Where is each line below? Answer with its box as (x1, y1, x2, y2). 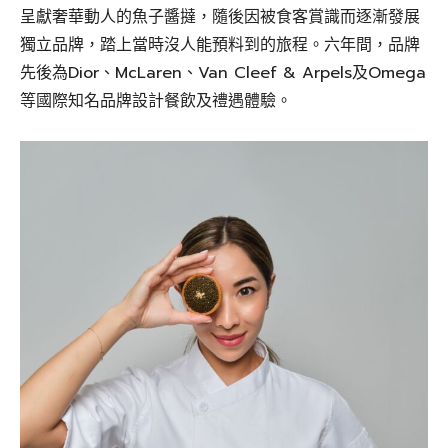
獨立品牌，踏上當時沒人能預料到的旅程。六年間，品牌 (20, 32, 420, 57)
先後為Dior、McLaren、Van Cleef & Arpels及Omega (20, 60, 426, 85)
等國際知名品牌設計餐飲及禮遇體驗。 (20, 88, 292, 113)
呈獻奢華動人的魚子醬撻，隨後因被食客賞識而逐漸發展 (20, 4, 420, 29)
